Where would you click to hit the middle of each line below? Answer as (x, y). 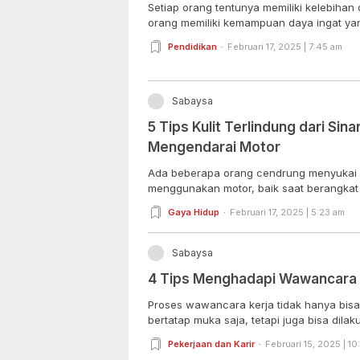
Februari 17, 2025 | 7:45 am (285, 46)
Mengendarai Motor (214, 147)
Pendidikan (192, 46)
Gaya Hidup (194, 212)
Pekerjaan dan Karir (211, 344)
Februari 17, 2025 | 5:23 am (287, 212)
